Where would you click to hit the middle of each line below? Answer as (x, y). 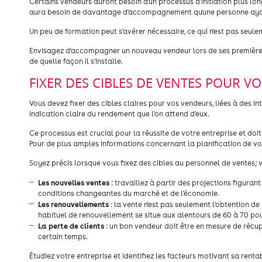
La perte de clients (71, 226)
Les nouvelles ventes (75, 182)
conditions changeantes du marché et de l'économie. (129, 193)
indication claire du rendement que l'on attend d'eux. (119, 114)
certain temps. (63, 237)
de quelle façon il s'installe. (76, 61)
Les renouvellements (73, 204)
